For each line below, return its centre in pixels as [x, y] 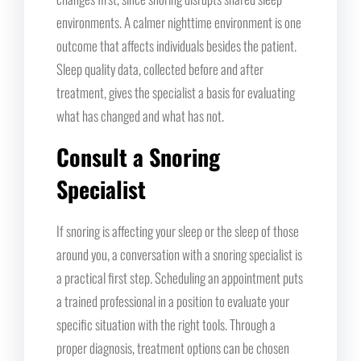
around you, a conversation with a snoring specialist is [179, 254]
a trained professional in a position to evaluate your [173, 301]
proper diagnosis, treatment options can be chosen [173, 347]
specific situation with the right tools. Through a [166, 324]
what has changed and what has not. [140, 115]
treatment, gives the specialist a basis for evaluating [176, 92]
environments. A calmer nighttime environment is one [179, 22]
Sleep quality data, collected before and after [160, 68]
